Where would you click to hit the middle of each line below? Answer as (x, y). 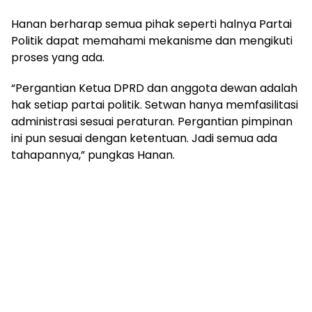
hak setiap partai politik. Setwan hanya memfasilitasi (155, 104)
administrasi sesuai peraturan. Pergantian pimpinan (152, 121)
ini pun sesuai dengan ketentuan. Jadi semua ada (144, 138)
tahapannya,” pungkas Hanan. (93, 155)
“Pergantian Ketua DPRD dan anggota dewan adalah (154, 88)
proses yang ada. (58, 57)
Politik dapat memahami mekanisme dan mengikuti (152, 40)
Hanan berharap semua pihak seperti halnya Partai (151, 24)
